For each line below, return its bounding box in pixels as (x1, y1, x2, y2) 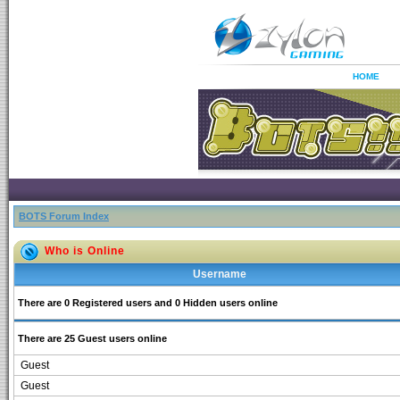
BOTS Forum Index (19, 211, 109, 221)
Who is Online (45, 245, 125, 257)
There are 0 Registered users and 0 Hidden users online (18, 297, 278, 308)
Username (189, 268, 249, 280)
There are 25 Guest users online (18, 333, 167, 344)
